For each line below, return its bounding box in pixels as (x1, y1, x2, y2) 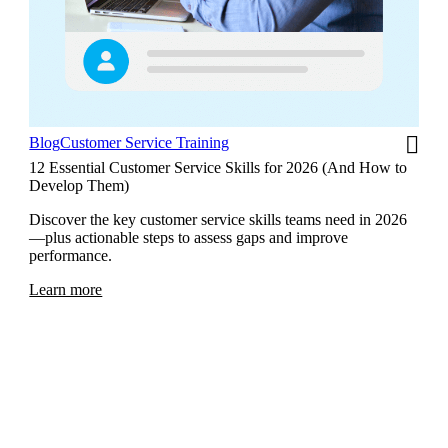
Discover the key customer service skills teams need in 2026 (29, 211, 408, 229)
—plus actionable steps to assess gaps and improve (29, 229, 349, 247)
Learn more (29, 281, 103, 299)
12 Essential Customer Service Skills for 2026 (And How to (29, 159, 408, 177)
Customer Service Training (60, 134, 230, 152)
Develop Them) (29, 177, 130, 195)
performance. (29, 247, 113, 265)
